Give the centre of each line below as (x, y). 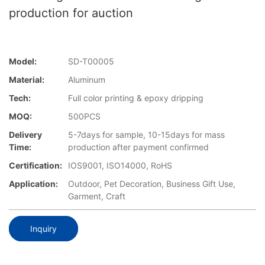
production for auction (71, 13)
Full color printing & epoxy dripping (136, 98)
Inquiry (43, 228)
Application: (33, 184)
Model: (23, 62)
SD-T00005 (91, 62)
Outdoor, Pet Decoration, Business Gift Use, (152, 184)
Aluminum (87, 80)
